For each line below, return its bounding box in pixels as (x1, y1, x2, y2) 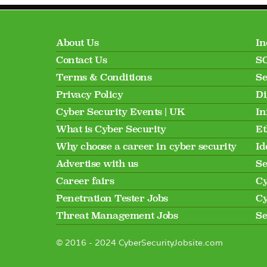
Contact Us (56, 54, 107, 66)
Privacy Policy (56, 89, 123, 101)
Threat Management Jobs (56, 210, 178, 222)
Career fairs (56, 175, 114, 187)
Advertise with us (56, 158, 138, 170)
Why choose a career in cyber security (56, 141, 237, 153)
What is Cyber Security (56, 123, 166, 135)
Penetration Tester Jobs (56, 193, 168, 204)
